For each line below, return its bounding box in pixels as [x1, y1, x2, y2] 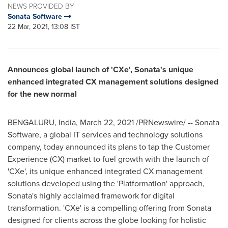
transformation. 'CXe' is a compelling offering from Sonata [8, 202, 211, 214]
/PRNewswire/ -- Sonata [134, 117, 219, 128]
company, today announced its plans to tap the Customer [8, 141, 210, 153]
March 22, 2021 [80, 117, 134, 128]
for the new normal [8, 88, 77, 100]
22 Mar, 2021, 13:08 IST [8, 21, 80, 32]
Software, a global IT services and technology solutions [8, 129, 203, 140]
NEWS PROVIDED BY [8, 1, 74, 12]
